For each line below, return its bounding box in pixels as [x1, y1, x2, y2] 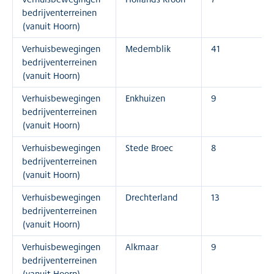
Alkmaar [125, 240, 158, 253]
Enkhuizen [125, 92, 165, 105]
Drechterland [125, 191, 178, 204]
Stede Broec [125, 141, 173, 154]
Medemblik [125, 42, 171, 55]
